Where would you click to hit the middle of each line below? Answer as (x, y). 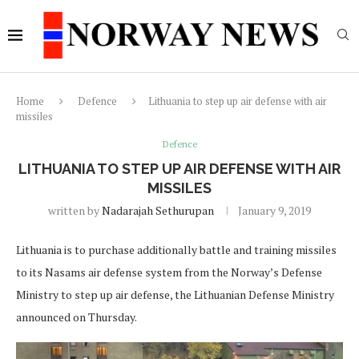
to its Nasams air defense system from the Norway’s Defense (169, 272)
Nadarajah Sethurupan (158, 210)
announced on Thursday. (77, 317)
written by (75, 210)
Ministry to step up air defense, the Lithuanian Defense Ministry (175, 294)
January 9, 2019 (274, 210)
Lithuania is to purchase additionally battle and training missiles (176, 250)
